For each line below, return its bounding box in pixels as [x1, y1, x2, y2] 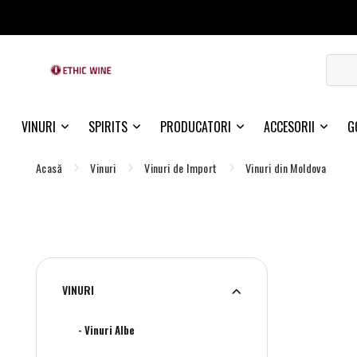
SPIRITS [88, 117, 127, 137]
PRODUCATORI [160, 117, 231, 137]
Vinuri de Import [144, 159, 218, 177]
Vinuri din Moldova [245, 159, 327, 177]
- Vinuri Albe [78, 322, 135, 339]
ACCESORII [264, 117, 315, 137]
